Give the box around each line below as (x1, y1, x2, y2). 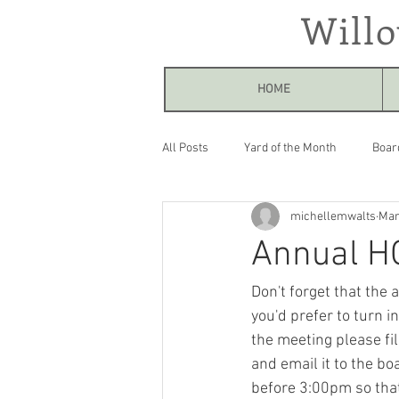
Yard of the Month (244, 140, 337, 156)
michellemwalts (290, 208, 376, 224)
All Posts (162, 140, 208, 156)
